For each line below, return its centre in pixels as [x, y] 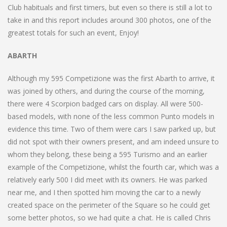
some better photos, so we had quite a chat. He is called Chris [109, 217]
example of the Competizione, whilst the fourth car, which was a [113, 167]
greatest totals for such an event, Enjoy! [73, 32]
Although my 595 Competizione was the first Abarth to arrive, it [111, 78]
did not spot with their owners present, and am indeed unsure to [113, 141]
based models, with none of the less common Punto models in [111, 116]
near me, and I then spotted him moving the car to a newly [104, 192]
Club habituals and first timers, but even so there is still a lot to [110, 7]
